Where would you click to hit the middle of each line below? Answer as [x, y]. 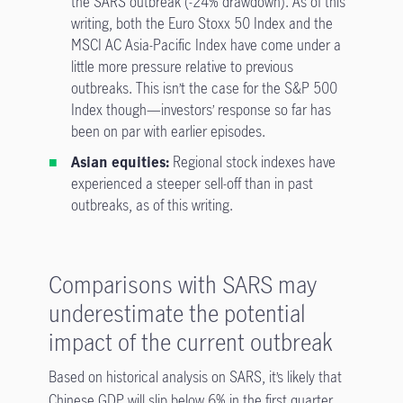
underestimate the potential [177, 313]
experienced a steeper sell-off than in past [192, 184]
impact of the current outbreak [190, 342]
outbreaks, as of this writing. [152, 205]
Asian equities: [121, 162]
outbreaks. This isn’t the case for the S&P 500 [204, 88]
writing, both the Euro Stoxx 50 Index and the [201, 23]
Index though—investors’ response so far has [201, 110]
